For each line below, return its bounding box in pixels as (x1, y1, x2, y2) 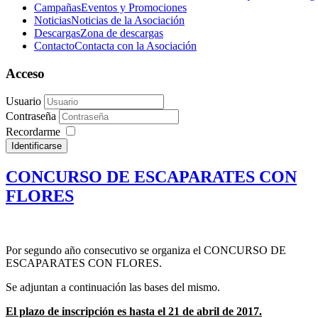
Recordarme (6, 126, 60, 138)
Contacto (34, 40, 75, 52)
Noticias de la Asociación (71, 14, 185, 26)
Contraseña (6, 110, 59, 123)
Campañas (34, 1, 81, 13)
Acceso (6, 65, 45, 81)
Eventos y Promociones (81, 1, 187, 13)
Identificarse (11, 141, 62, 152)
